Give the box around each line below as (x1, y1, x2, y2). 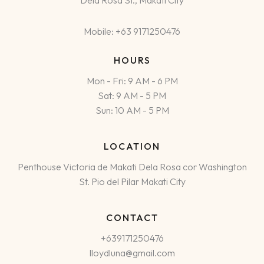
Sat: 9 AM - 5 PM (98, 90, 166, 102)
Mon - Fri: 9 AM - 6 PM (86, 75, 178, 87)
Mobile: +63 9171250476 (84, 25, 180, 38)
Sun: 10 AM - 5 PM (95, 104, 169, 117)
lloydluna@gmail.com (89, 247, 175, 259)
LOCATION (104, 140, 160, 153)
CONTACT (105, 212, 159, 224)
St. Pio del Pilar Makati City (78, 176, 186, 188)
